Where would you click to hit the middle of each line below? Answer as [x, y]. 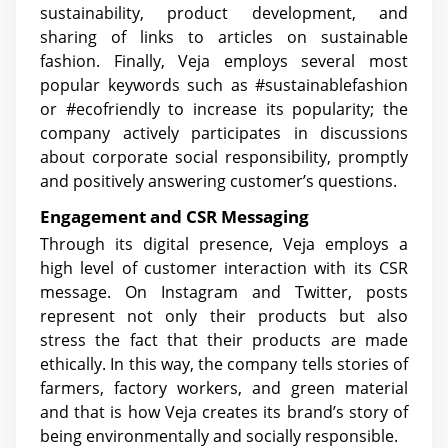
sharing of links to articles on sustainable [224, 36]
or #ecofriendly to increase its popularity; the [224, 108]
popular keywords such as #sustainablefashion [224, 84]
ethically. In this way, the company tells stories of [224, 364]
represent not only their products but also [224, 316]
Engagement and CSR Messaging [174, 216]
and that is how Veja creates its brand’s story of [224, 412]
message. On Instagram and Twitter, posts [224, 292]
